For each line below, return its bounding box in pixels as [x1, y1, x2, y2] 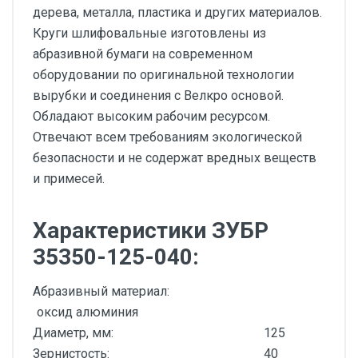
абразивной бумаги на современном [33, 46, 253, 62]
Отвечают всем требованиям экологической [33, 129, 302, 145]
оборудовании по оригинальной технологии [33, 67, 294, 82]
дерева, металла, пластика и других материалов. [33, 5, 322, 20]
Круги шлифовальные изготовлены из [33, 26, 266, 41]
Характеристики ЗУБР [33, 217, 268, 244]
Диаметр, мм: [33, 325, 113, 340]
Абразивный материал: [33, 284, 169, 299]
